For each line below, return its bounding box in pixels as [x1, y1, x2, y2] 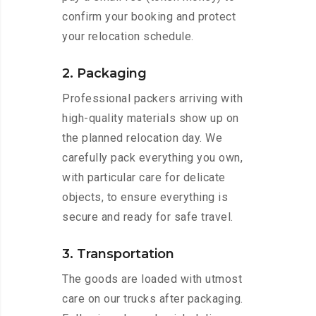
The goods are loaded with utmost [62, 272, 242, 286]
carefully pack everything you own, [62, 151, 243, 165]
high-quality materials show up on [62, 111, 239, 126]
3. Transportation [62, 246, 174, 262]
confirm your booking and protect [62, 10, 236, 24]
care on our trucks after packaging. [62, 292, 243, 306]
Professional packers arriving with [62, 92, 243, 106]
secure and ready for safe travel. [62, 210, 233, 224]
